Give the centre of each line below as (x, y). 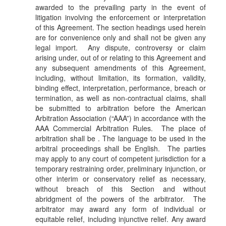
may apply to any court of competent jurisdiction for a (121, 159)
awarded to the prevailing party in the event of (121, 7)
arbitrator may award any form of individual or (121, 209)
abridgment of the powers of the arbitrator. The (121, 199)
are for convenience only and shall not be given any (121, 38)
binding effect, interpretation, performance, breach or (121, 88)
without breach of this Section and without (121, 189)
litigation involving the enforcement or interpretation (121, 17)
